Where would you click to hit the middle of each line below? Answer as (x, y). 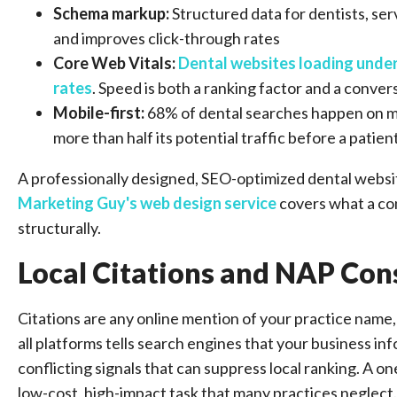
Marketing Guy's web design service (147, 203)
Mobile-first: (100, 113)
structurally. (59, 228)
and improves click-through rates (167, 38)
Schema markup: (113, 13)
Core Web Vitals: (116, 63)
